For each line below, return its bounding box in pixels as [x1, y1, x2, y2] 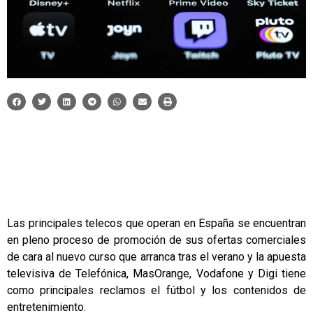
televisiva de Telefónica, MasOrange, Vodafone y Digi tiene [7, 266, 306, 280]
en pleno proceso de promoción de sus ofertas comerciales [7, 233, 306, 247]
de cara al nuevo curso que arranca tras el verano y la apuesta [7, 249, 306, 263]
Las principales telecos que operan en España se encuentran [7, 216, 306, 230]
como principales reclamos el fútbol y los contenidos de [7, 283, 306, 297]
